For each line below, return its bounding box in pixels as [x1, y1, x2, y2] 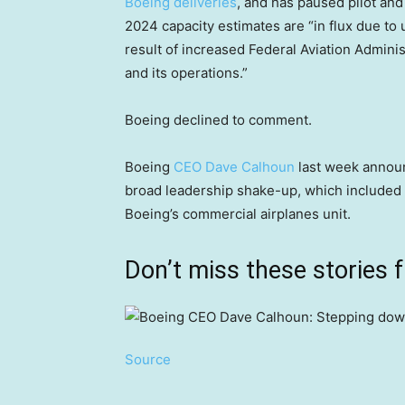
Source [125, 351, 171, 368]
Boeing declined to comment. [125, 111, 312, 128]
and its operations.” [125, 64, 248, 81]
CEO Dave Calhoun [174, 158, 295, 175]
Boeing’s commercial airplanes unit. [125, 205, 351, 222]
